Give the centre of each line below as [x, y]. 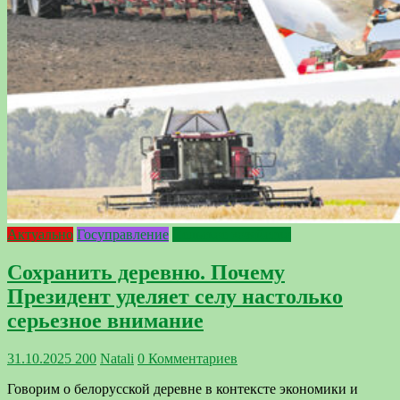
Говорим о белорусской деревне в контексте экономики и [183, 389]
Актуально [40, 235]
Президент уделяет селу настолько [175, 297]
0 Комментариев [187, 359]
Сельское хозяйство [232, 235]
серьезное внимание [105, 321]
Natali [117, 359]
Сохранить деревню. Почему [146, 273]
